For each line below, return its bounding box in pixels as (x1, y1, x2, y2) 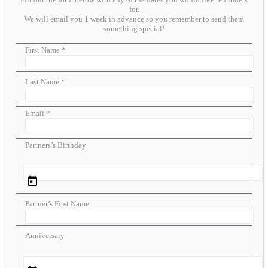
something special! (103, 23, 165, 33)
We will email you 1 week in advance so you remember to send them (24, 14, 244, 23)
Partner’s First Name (25, 199, 89, 208)
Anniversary (25, 230, 65, 240)
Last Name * (25, 77, 65, 86)
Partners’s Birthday (25, 140, 86, 150)
